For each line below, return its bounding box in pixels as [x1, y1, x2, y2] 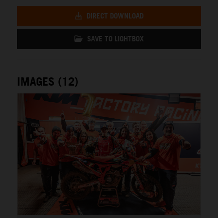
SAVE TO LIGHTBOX [85, 34, 144, 43]
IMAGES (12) [17, 73, 78, 89]
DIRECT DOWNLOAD [84, 11, 144, 20]
